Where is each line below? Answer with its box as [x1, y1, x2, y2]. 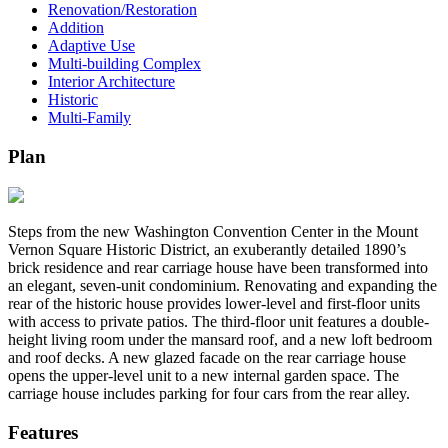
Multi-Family [48, 109, 131, 127]
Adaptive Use [48, 37, 135, 55]
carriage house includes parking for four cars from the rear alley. [8, 384, 410, 402]
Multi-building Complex [48, 55, 201, 73]
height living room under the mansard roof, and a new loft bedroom [8, 330, 432, 348]
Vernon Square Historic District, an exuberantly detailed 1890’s [8, 240, 406, 258]
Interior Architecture [48, 73, 175, 91]
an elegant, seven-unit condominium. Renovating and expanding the [8, 276, 437, 294]
